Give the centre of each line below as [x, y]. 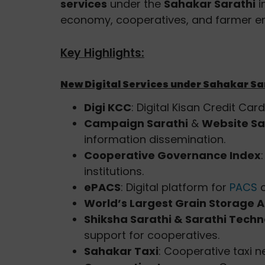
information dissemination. [155, 139]
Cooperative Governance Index [172, 155]
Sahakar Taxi [121, 251]
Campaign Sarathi [136, 123]
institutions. [114, 171]
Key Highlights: [102, 53]
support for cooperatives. [152, 235]
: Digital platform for [175, 187]
